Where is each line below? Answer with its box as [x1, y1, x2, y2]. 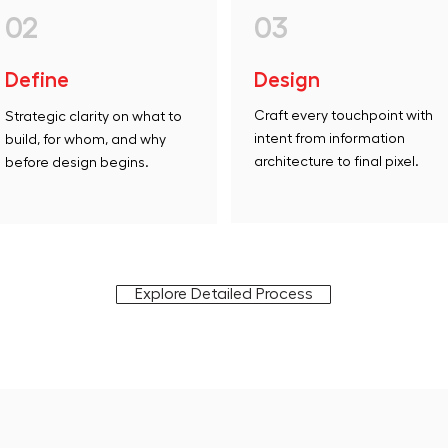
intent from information [253, 132, 405, 146]
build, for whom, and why [5, 133, 167, 147]
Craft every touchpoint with [253, 109, 433, 123]
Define [5, 70, 70, 91]
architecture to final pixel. [253, 155, 419, 169]
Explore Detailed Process [134, 286, 313, 302]
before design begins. [5, 156, 150, 170]
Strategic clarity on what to [5, 110, 183, 124]
